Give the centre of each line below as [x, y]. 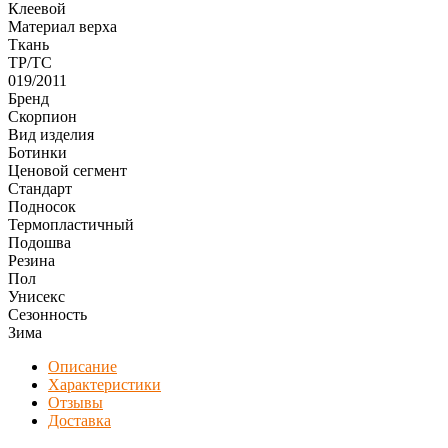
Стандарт [40, 188]
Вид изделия [51, 134]
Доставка [79, 420]
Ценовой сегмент [67, 170]
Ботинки [37, 152]
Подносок [42, 206]
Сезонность [47, 314]
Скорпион [42, 116]
